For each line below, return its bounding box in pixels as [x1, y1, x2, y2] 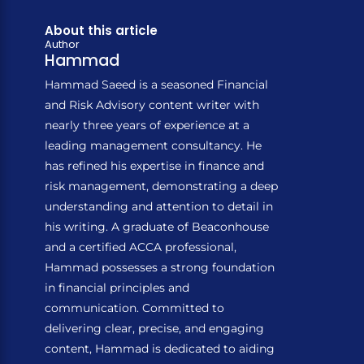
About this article [45, 21, 158, 39]
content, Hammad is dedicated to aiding [45, 340, 275, 356]
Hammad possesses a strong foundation [45, 259, 275, 275]
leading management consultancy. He [45, 137, 262, 153]
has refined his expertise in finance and [45, 158, 264, 173]
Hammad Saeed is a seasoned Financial [45, 76, 268, 92]
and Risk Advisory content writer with [45, 97, 259, 112]
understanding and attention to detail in [45, 198, 273, 214]
